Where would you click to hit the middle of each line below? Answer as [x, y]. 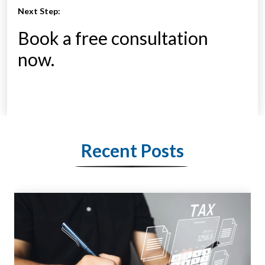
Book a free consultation [113, 38]
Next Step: [39, 11]
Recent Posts [132, 151]
